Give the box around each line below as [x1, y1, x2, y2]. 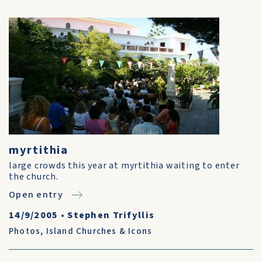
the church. [9, 170, 58, 183]
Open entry [9, 188, 63, 201]
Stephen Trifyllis [67, 209, 155, 222]
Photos [9, 225, 41, 237]
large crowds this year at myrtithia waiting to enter [9, 159, 240, 172]
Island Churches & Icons [46, 225, 153, 237]
